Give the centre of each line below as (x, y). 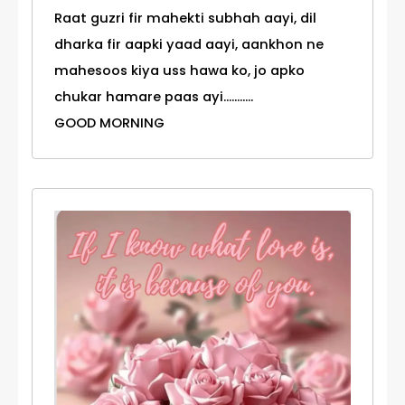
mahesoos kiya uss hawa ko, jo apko (179, 71)
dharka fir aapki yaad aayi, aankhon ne (189, 45)
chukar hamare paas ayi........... (154, 97)
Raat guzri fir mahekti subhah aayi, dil (185, 19)
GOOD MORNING (109, 123)
